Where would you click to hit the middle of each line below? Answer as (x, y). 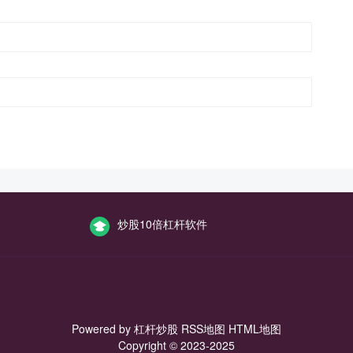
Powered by (103, 329)
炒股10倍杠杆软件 (163, 224)
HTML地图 (255, 329)
